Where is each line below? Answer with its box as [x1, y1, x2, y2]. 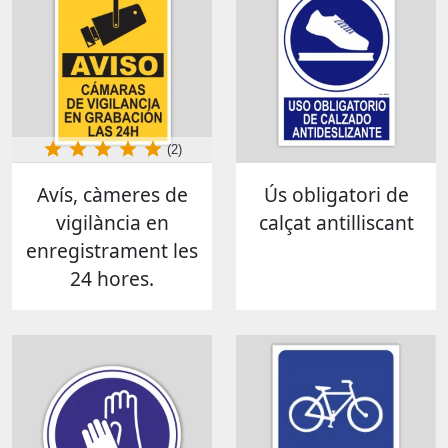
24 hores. [70, 264, 154, 292]
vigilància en [55, 208, 169, 236]
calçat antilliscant [258, 208, 414, 236]
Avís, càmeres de [36, 180, 188, 208]
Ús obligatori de [263, 180, 409, 208]
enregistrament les [26, 236, 198, 264]
